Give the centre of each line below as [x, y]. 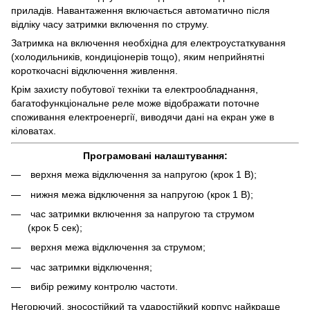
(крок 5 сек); [55, 227]
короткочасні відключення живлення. [94, 71]
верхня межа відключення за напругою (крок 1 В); [142, 175]
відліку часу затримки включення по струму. [110, 25]
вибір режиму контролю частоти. [103, 287]
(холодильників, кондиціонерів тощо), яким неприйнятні [138, 57]
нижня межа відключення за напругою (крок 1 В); [140, 194]
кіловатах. [34, 131]
